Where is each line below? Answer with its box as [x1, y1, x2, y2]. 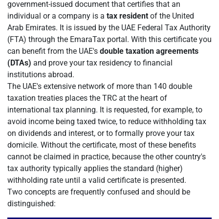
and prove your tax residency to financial [31, 58, 173, 67]
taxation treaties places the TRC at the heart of [7, 93, 167, 103]
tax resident [107, 11, 148, 21]
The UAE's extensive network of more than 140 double [7, 82, 192, 91]
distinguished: [7, 199, 56, 208]
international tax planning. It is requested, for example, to [7, 105, 202, 114]
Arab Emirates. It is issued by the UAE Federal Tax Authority [7, 23, 211, 32]
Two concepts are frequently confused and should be [7, 187, 190, 197]
